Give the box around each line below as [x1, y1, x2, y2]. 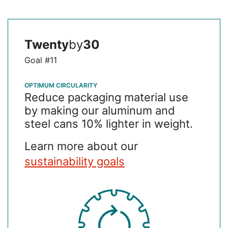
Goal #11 [24, 55, 57, 66]
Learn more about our [24, 139, 138, 153]
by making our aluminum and [24, 104, 175, 118]
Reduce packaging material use [24, 91, 188, 104]
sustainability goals [24, 155, 125, 168]
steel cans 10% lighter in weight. [24, 117, 193, 131]
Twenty [24, 37, 69, 52]
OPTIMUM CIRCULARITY [24, 81, 97, 90]
